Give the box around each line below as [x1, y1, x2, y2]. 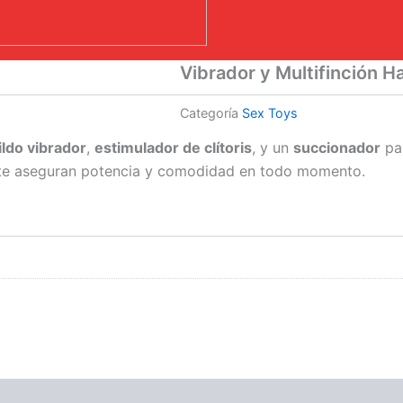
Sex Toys [242, 105, 298, 121]
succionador [293, 138, 381, 157]
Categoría [180, 105, 238, 121]
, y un [252, 138, 293, 157]
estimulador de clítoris [94, 138, 252, 157]
